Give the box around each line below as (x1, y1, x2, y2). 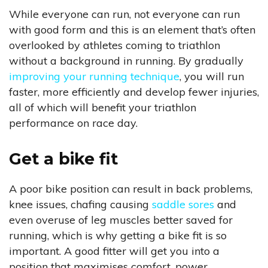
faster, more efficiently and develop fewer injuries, (9, 85, 259, 99)
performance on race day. (9, 116, 138, 130)
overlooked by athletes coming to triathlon (9, 38, 220, 53)
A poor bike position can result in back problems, (9, 182, 252, 196)
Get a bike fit (9, 149, 118, 169)
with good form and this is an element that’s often (9, 23, 255, 37)
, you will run (179, 69, 244, 84)
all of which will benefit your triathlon (9, 100, 196, 115)
